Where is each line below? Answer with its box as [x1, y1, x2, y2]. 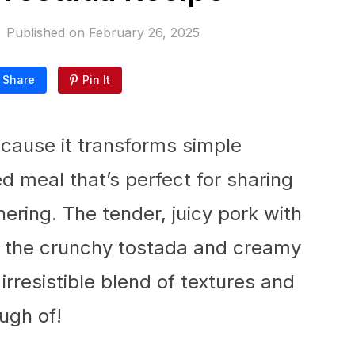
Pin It [82, 73, 110, 86]
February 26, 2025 [88, 25, 200, 40]
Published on [6, 25, 89, 40]
